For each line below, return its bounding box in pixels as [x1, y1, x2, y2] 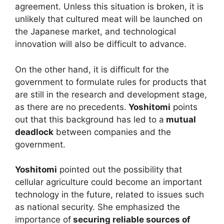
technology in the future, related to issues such [15, 189, 204, 200]
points [170, 101, 197, 112]
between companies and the [53, 126, 171, 137]
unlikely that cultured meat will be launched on [15, 14, 202, 24]
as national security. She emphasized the [15, 202, 180, 212]
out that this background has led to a [15, 114, 164, 124]
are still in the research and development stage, [15, 89, 207, 99]
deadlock [15, 126, 53, 137]
